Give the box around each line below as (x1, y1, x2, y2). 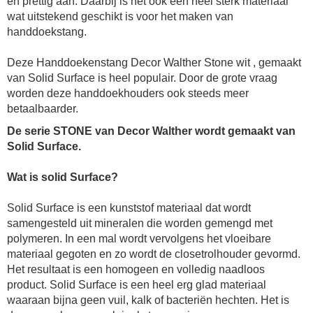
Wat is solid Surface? (7, 171, 118, 184)
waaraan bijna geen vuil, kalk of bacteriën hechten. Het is (7, 294, 289, 307)
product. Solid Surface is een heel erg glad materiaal (7, 279, 266, 291)
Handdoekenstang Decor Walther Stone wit (36, 57, 253, 69)
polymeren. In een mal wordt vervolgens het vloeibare (7, 233, 271, 245)
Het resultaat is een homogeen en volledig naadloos (7, 263, 265, 276)
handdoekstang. (7, 26, 87, 38)
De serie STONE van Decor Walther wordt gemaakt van (7, 125, 296, 138)
